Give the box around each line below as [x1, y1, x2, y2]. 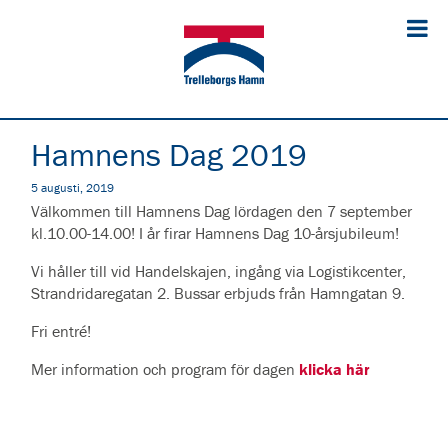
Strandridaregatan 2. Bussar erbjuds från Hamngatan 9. [31, 283, 405, 303]
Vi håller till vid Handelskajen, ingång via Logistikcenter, [31, 261, 406, 281]
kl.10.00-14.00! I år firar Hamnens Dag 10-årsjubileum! [31, 223, 399, 243]
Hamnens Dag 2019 [31, 135, 307, 174]
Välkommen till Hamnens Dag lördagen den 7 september [31, 201, 412, 221]
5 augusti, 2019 [31, 180, 114, 195]
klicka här [299, 359, 370, 379]
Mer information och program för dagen [31, 359, 299, 379]
